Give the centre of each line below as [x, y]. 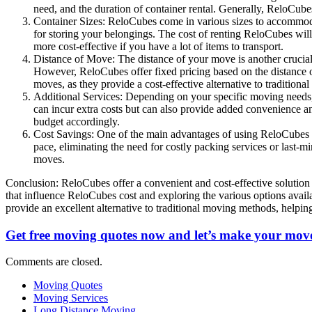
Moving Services [71, 298]
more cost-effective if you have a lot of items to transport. [158, 46]
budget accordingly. [77, 121]
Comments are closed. [54, 262]
